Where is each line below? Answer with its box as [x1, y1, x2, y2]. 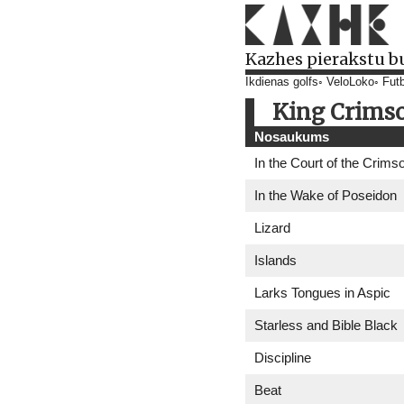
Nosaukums [254, 129, 329, 144]
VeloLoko [326, 76, 374, 88]
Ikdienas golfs [245, 76, 318, 88]
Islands [254, 252, 297, 268]
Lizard [254, 220, 290, 235]
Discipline [254, 350, 311, 365]
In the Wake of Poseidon [254, 188, 397, 203]
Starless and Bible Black [254, 317, 398, 333]
